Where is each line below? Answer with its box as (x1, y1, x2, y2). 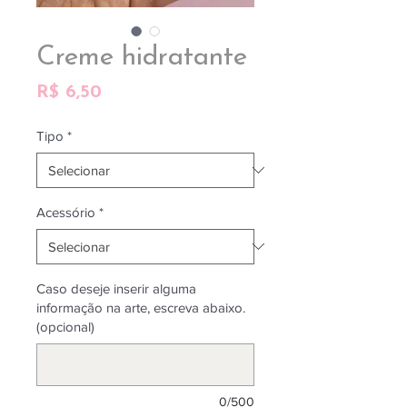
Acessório (36, 203, 95, 220)
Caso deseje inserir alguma (36, 280, 196, 296)
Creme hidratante (36, 43, 247, 72)
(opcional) (36, 318, 94, 334)
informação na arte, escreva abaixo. (36, 299, 245, 315)
